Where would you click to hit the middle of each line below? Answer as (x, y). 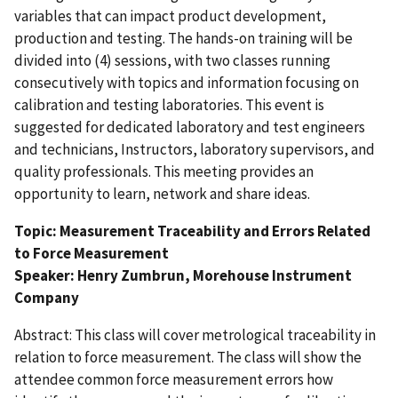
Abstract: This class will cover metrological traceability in (195, 334)
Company (47, 297)
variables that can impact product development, (170, 16)
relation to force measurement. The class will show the (188, 357)
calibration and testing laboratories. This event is (169, 104)
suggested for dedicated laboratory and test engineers (190, 127)
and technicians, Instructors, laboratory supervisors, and (195, 149)
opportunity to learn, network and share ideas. (162, 193)
